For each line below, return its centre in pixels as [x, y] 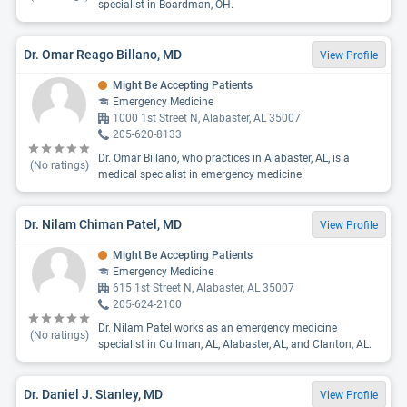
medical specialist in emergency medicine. [201, 174]
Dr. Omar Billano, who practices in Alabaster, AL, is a [224, 158]
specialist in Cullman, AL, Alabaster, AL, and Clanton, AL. [235, 344]
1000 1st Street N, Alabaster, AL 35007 [207, 118]
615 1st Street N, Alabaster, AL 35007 [203, 288]
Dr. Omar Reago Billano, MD [103, 54]
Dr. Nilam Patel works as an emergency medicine [218, 328]
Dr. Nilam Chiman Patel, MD [103, 224]
